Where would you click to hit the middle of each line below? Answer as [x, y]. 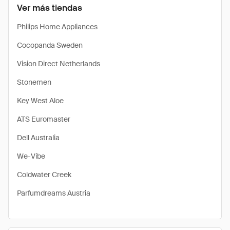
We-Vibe [31, 156]
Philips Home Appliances [57, 27]
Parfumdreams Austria [54, 193]
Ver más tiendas [50, 8]
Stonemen [34, 82]
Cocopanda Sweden [50, 45]
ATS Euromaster [44, 119]
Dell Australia [38, 138]
